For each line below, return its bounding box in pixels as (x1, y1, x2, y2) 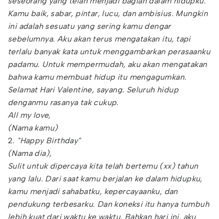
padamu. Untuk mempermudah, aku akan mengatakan (8, 60, 207, 69)
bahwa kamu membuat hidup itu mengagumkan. (8, 72, 187, 82)
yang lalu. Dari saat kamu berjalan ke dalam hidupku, (8, 174, 202, 183)
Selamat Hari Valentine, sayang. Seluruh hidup (8, 85, 178, 94)
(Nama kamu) (8, 123, 58, 132)
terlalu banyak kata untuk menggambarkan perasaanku (8, 47, 210, 56)
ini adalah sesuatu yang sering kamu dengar (8, 22, 171, 31)
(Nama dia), (8, 149, 52, 158)
